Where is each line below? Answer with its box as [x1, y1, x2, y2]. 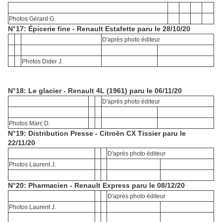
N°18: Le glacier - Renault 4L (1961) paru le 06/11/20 [8, 87, 182, 95]
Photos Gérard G [9, 15, 54, 23]
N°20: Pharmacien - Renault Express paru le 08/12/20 [8, 181, 185, 190]
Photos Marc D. [9, 120, 50, 127]
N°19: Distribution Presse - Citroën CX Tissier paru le [8, 129, 186, 138]
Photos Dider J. [22, 58, 63, 65]
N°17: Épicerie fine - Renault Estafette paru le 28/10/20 [8, 25, 190, 33]
